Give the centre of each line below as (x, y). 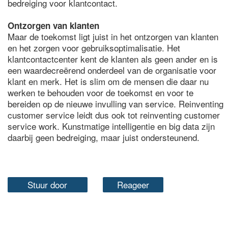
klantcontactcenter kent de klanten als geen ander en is (113, 59)
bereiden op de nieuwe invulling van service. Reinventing (116, 104)
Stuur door (48, 184)
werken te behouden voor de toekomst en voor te (101, 92)
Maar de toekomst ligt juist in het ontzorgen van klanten (113, 36)
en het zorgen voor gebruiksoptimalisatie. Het (94, 48)
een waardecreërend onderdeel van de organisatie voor (112, 70)
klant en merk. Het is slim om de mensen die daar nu (108, 81)
